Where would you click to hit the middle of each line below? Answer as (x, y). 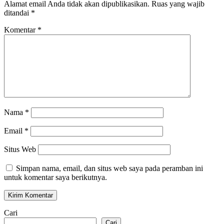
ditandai (17, 13)
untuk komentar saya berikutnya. (55, 177)
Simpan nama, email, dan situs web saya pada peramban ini (109, 168)
